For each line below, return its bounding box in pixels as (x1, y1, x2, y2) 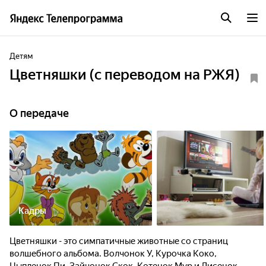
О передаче (9, 107, 69, 119)
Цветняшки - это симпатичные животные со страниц (9, 236, 228, 246)
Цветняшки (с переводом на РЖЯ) (9, 66, 240, 83)
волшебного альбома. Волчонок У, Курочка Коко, (9, 248, 217, 259)
